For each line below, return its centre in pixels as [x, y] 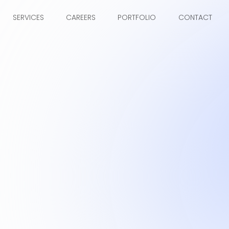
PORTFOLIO [137, 17]
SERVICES [28, 17]
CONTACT [195, 17]
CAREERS [81, 17]
